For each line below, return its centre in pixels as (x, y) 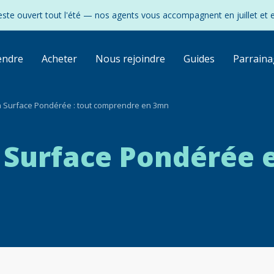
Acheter (59, 59)
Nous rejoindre (130, 59)
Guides (199, 59)
